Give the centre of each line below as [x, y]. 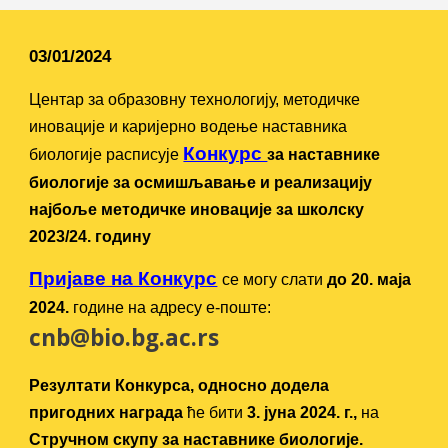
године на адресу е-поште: [172, 307]
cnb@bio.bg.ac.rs [124, 337]
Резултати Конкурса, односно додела [179, 385]
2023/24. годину [90, 236]
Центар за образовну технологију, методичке [195, 99]
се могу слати [275, 279]
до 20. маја [369, 279]
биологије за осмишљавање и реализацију [201, 182]
